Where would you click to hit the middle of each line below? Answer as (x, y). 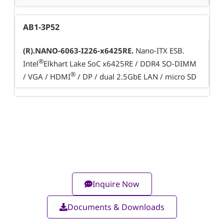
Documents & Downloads (116, 207)
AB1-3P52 (41, 27)
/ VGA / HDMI (47, 77)
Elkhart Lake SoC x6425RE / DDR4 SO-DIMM (120, 64)
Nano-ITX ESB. (159, 51)
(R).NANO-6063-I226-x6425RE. (78, 51)
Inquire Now (116, 184)
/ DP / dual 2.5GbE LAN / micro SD (136, 77)
